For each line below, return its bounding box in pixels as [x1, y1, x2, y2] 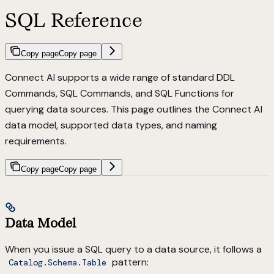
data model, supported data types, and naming [5, 119, 217, 132]
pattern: [109, 255, 149, 268]
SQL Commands [60, 87, 131, 100]
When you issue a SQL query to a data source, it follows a [5, 242, 262, 256]
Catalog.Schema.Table [8, 256, 106, 268]
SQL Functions [155, 87, 219, 100]
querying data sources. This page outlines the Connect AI [5, 103, 262, 116]
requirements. [5, 135, 67, 148]
